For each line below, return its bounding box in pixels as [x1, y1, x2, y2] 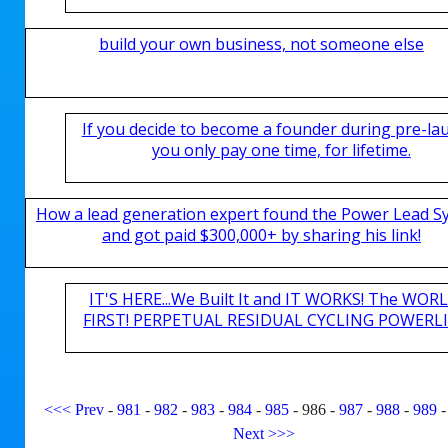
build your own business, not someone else [98, 33, 424, 55]
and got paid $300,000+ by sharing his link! [101, 224, 421, 246]
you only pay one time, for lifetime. [151, 139, 411, 161]
